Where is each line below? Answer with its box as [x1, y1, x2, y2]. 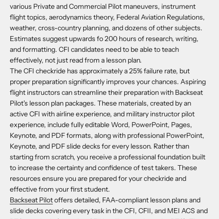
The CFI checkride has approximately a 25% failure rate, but [10, 66, 190, 76]
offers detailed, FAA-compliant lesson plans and [53, 196, 200, 205]
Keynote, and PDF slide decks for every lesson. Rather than [10, 142, 189, 151]
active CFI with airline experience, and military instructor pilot [10, 109, 195, 119]
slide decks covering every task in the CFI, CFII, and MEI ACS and [10, 206, 208, 216]
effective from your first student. [10, 185, 110, 194]
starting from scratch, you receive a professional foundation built [10, 153, 205, 162]
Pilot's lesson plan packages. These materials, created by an [10, 99, 191, 108]
